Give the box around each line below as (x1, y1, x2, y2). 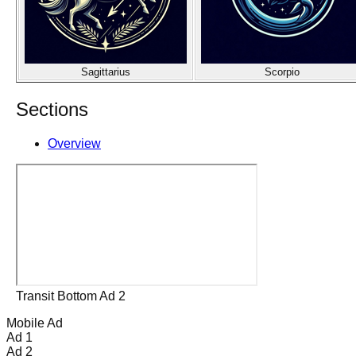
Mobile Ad (6, 315, 63, 330)
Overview (48, 136, 101, 150)
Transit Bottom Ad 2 (16, 288, 126, 303)
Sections (16, 98, 88, 120)
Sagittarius (81, 66, 130, 79)
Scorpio (265, 66, 300, 79)
